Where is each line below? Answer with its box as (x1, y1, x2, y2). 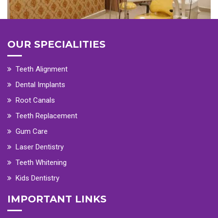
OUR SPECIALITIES (7, 38, 106, 51)
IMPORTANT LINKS (7, 193, 107, 205)
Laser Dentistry (16, 143, 64, 152)
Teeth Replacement (16, 111, 77, 121)
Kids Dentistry (16, 174, 59, 183)
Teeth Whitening (16, 158, 67, 167)
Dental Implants (16, 80, 65, 90)
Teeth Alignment (16, 65, 68, 74)
